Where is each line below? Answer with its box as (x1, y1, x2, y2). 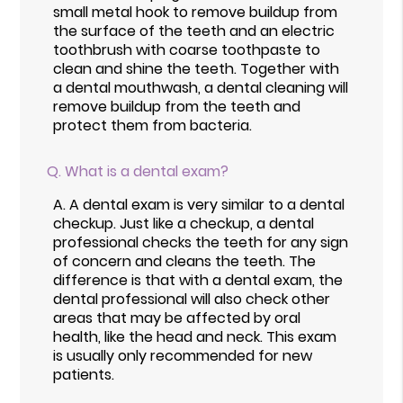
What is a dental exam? (65, 160, 229, 182)
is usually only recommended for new (53, 345, 313, 366)
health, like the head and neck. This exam (53, 326, 337, 347)
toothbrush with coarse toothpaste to (53, 39, 321, 60)
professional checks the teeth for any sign (53, 231, 349, 253)
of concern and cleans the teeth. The (53, 250, 317, 272)
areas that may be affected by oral (53, 307, 301, 328)
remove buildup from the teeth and (53, 95, 301, 117)
